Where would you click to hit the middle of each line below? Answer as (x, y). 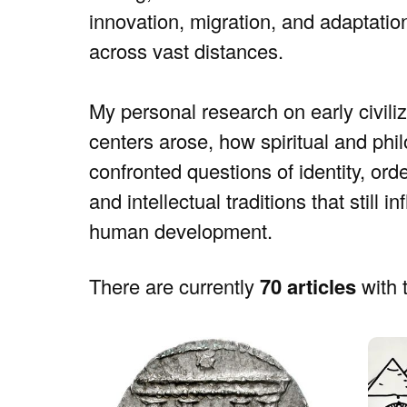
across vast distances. (186, 50)
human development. (181, 230)
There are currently (174, 286)
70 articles (308, 287)
